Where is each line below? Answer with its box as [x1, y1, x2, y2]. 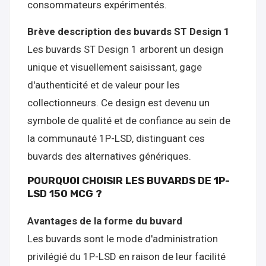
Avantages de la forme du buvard [27, 215, 182, 227]
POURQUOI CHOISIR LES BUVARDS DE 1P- [27, 175, 230, 186]
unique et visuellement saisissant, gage [27, 61, 202, 73]
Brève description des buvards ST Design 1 [27, 26, 230, 37]
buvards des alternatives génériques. [27, 150, 191, 162]
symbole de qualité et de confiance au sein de [27, 115, 230, 126]
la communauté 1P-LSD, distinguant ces [27, 132, 205, 144]
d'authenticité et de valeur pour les [27, 79, 180, 91]
